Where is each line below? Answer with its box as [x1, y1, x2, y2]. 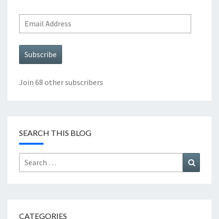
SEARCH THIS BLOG [19, 128, 91, 138]
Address [19, 28, 47, 39]
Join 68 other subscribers [19, 77, 103, 88]
